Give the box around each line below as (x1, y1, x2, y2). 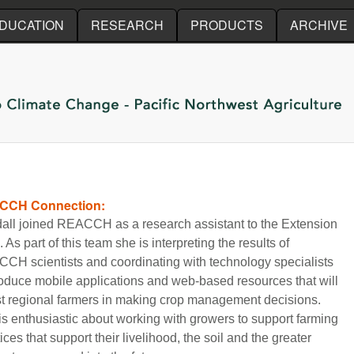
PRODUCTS (190, 16, 263, 34)
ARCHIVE (290, 16, 348, 34)
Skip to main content (101, 6, 215, 19)
